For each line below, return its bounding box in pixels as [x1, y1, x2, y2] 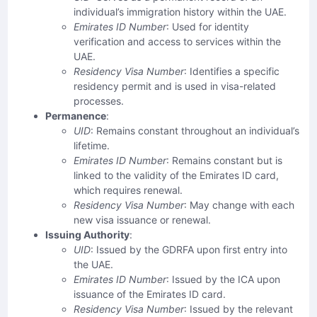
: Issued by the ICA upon [166, 273, 280, 286]
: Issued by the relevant [184, 303, 293, 316]
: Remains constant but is [166, 154, 282, 167]
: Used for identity [166, 21, 249, 33]
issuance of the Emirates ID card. [74, 288, 226, 301]
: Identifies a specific [184, 65, 279, 78]
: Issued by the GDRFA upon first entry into [91, 243, 287, 256]
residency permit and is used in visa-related [74, 80, 276, 93]
